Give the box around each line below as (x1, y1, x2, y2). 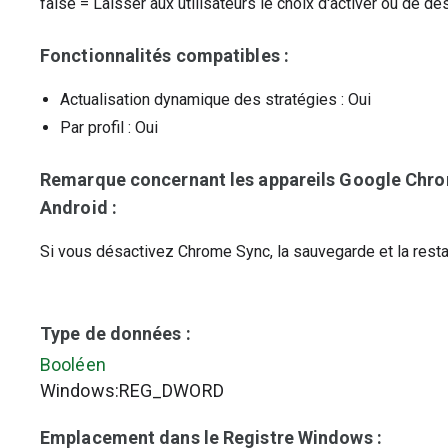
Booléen (40, 354, 106, 375)
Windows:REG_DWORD (40, 380, 224, 401)
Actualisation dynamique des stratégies (60, 90, 337, 109)
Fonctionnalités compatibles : (40, 45, 289, 66)
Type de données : (40, 323, 191, 344)
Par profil (60, 118, 124, 137)
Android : (40, 197, 117, 218)
